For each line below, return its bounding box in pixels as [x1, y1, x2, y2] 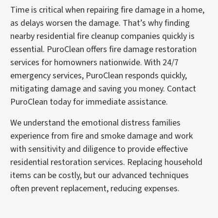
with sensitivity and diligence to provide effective [10, 143, 188, 155]
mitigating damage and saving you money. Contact [10, 83, 197, 95]
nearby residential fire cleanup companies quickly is [10, 30, 195, 42]
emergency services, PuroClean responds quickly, [10, 70, 187, 82]
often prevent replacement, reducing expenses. [10, 182, 180, 195]
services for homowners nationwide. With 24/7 [10, 56, 179, 69]
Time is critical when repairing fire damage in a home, [10, 4, 205, 16]
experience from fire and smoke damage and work [10, 130, 193, 142]
